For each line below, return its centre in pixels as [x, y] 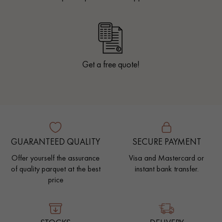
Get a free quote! [111, 64]
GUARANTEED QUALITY [55, 142]
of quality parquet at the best [55, 169]
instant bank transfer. [166, 169]
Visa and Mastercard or [166, 158]
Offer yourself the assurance [55, 158]
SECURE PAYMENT [166, 142]
